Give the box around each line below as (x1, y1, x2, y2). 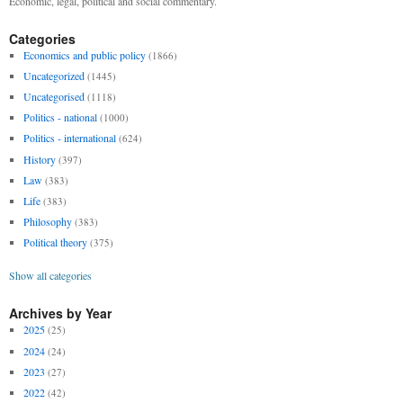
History (22, 151, 56, 166)
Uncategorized (22, 67, 85, 83)
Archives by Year (9, 304, 112, 323)
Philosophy (22, 214, 72, 229)
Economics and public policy (22, 47, 146, 62)
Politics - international (22, 130, 116, 146)
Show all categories (9, 268, 92, 283)
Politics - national (22, 110, 97, 125)
